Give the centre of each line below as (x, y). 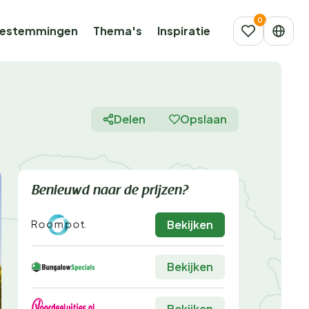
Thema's (118, 31)
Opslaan (203, 119)
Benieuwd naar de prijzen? (110, 191)
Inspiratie (184, 31)
